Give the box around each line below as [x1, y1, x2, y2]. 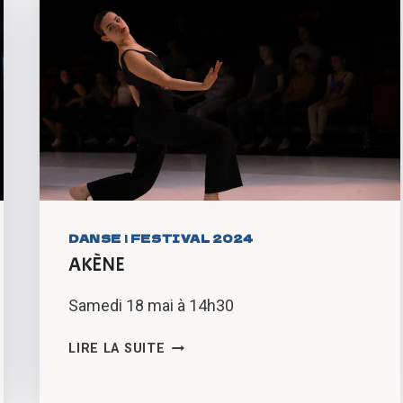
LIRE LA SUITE [68, 341, 166, 357]
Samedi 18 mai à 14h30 [68, 296, 235, 316]
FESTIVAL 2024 [130, 230, 254, 246]
